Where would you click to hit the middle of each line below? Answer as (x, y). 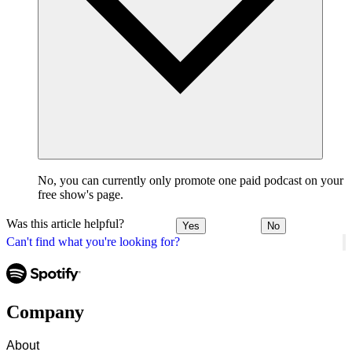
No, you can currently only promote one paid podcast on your (191, 181)
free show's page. (81, 195)
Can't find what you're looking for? (93, 242)
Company (45, 312)
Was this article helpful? (65, 224)
